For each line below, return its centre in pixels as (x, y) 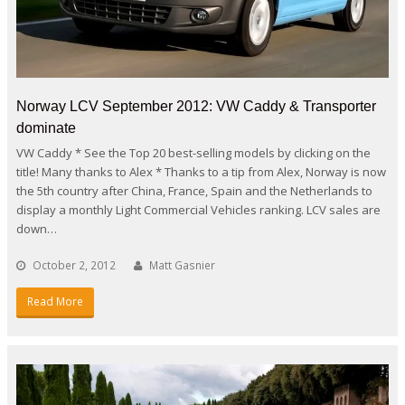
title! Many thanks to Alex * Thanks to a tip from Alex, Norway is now (201, 171)
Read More (55, 301)
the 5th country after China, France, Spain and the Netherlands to (194, 190)
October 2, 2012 (74, 265)
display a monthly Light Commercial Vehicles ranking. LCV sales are (198, 209)
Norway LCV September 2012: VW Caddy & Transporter (196, 106)
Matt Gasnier (182, 265)
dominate (46, 127)
